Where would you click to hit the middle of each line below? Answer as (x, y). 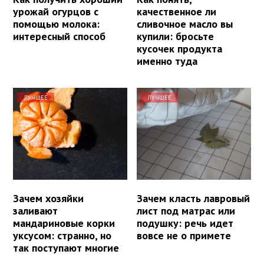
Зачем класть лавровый (194, 198)
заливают (35, 210)
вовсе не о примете (184, 235)
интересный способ (59, 37)
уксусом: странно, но (62, 235)
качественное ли (177, 12)
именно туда (167, 61)
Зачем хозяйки (48, 198)
